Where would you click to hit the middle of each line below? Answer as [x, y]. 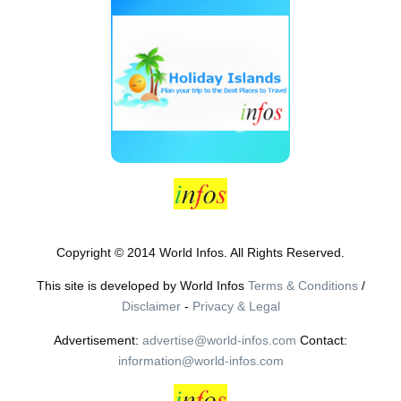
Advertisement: [98, 340]
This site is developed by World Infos [142, 286]
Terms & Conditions [303, 286]
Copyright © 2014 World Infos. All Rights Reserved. [200, 252]
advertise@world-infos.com [219, 340]
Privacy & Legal [236, 307]
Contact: [322, 340]
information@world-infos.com [200, 360]
